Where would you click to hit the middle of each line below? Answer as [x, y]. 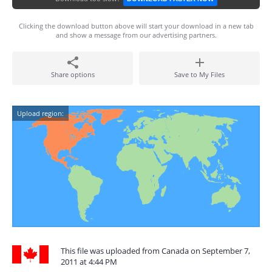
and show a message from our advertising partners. [136, 35]
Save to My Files [199, 74]
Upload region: [40, 113]
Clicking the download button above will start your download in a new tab [136, 26]
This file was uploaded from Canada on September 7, [155, 251]
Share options [73, 74]
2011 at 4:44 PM [89, 262]
